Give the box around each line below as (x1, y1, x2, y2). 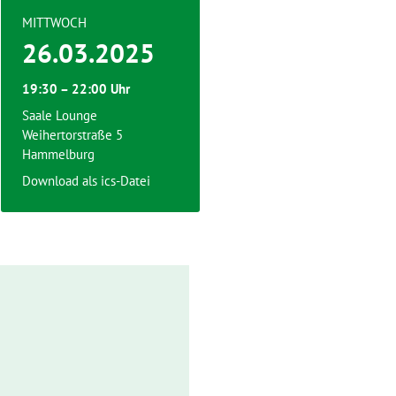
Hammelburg (22, 146, 95, 163)
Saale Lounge (22, 107, 97, 124)
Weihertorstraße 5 (22, 126, 123, 143)
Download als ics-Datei (22, 172, 150, 189)
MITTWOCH (22, 14, 87, 31)
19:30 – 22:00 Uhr (22, 80, 130, 97)
